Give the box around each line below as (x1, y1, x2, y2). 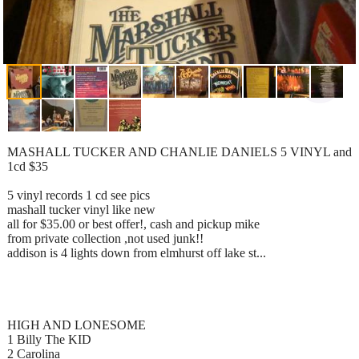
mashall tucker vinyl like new (7, 202, 155, 216)
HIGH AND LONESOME (7, 317, 146, 332)
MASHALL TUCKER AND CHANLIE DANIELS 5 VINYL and (7, 144, 352, 159)
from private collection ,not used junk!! (7, 231, 204, 245)
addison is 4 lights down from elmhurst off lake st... (7, 245, 266, 260)
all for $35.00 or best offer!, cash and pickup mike (7, 216, 260, 231)
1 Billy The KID (7, 332, 91, 346)
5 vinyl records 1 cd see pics (7, 188, 150, 202)
